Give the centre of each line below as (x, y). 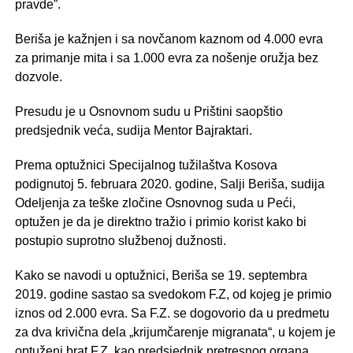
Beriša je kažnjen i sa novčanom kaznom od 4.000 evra (169, 39)
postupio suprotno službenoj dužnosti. (120, 241)
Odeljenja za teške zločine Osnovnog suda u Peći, (155, 203)
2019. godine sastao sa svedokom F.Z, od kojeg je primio (173, 294)
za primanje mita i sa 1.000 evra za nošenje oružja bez (166, 58)
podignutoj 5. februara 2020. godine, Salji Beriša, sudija (169, 184)
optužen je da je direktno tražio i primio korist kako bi (160, 222)
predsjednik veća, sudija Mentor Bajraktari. (133, 130)
